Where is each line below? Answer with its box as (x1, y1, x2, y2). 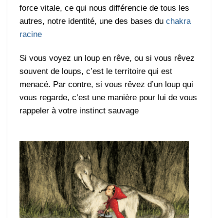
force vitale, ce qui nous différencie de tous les (19, 3, 190, 13)
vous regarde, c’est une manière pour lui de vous (19, 93, 198, 103)
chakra (166, 17, 191, 26)
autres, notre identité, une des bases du (19, 17, 166, 26)
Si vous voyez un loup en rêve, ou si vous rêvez (19, 54, 195, 63)
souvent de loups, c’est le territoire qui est (19, 67, 173, 76)
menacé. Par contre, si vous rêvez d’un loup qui (19, 80, 194, 90)
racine (19, 30, 42, 39)
